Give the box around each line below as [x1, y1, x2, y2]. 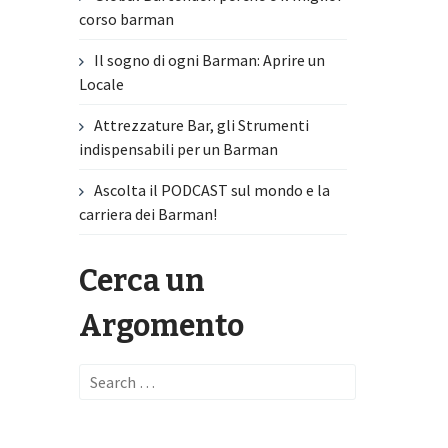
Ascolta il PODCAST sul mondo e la [94, 180, 331, 201]
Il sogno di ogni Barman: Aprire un [94, 50, 326, 71]
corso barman [79, 9, 175, 30]
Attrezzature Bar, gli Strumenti [94, 115, 310, 136]
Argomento [79, 308, 245, 345]
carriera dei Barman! [79, 204, 218, 225]
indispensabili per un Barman [79, 139, 279, 160]
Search [78, 365, 125, 386]
